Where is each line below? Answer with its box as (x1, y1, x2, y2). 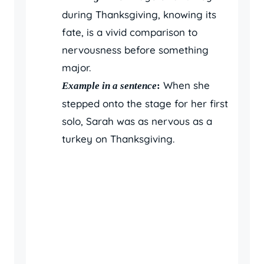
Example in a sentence (62, 80, 157, 91)
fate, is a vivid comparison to (62, 25, 197, 38)
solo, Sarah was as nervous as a (62, 114, 212, 127)
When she (160, 78, 210, 91)
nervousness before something (62, 43, 209, 56)
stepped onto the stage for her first (62, 97, 228, 110)
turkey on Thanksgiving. (62, 132, 174, 145)
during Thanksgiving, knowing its (62, 8, 216, 21)
